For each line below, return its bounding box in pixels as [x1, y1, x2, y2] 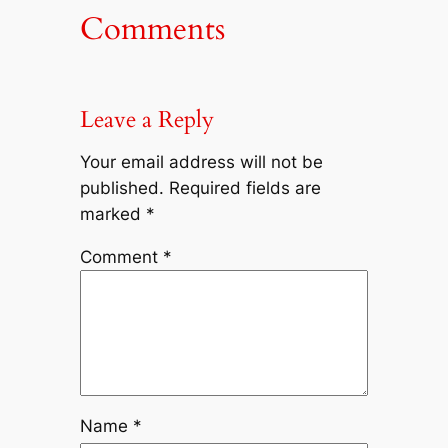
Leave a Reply [79, 103, 214, 135]
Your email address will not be [79, 152, 323, 173]
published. [79, 178, 164, 199]
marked [79, 204, 146, 225]
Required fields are [168, 178, 321, 199]
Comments [79, 7, 225, 50]
